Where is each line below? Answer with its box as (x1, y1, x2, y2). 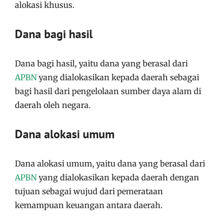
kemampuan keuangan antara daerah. (15, 200, 163, 210)
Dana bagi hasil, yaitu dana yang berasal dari (15, 58, 188, 68)
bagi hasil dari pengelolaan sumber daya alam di (15, 86, 201, 96)
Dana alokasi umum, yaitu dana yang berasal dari (15, 158, 205, 168)
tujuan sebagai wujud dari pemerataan (15, 186, 163, 196)
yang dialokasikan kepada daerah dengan (37, 172, 199, 182)
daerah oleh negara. (15, 100, 91, 110)
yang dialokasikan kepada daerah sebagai (37, 72, 199, 82)
